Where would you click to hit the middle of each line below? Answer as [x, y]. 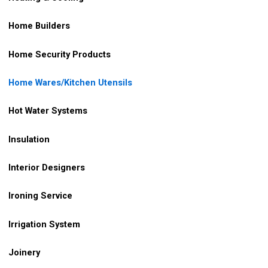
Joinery [24, 253]
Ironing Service [40, 196]
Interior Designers [47, 168]
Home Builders [38, 26]
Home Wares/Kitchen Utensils [70, 83]
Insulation [29, 139]
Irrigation [26, 224]
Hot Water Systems [47, 111]
